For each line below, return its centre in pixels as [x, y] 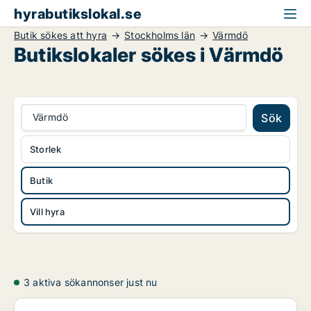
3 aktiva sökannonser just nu [91, 282]
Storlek [46, 149]
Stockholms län [160, 35]
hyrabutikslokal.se [78, 14]
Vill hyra [47, 212]
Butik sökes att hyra [60, 35]
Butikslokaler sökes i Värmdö [149, 55]
